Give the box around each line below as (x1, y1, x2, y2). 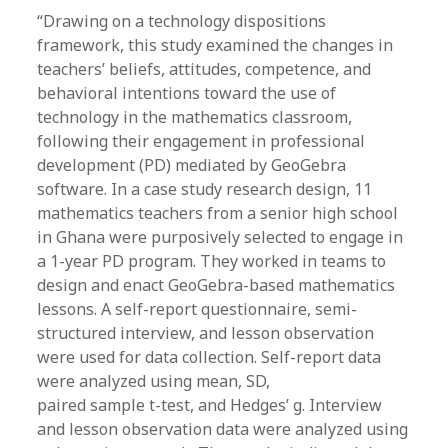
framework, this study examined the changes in (37, 34, 394, 56)
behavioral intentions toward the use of (37, 82, 337, 104)
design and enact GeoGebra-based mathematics (37, 274, 396, 296)
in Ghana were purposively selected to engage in (37, 226, 404, 248)
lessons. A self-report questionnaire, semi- (37, 298, 358, 320)
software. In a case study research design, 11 (37, 178, 373, 200)
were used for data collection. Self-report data (37, 346, 382, 368)
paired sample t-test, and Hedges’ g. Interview (37, 394, 383, 416)
